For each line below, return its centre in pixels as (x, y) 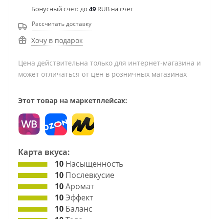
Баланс (78, 209)
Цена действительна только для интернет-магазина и (109, 63)
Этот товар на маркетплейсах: (73, 100)
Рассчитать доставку (62, 24)
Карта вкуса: (44, 152)
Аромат (79, 186)
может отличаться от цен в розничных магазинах (102, 74)
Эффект (78, 197)
